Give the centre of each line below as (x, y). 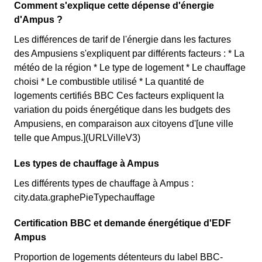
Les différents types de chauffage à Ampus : (104, 183)
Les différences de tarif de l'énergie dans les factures (123, 39)
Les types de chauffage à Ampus (87, 163)
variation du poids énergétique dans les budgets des (122, 110)
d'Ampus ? (38, 20)
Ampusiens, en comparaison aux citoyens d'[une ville (124, 124)
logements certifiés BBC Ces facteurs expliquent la (119, 96)
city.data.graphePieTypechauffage (85, 197)
